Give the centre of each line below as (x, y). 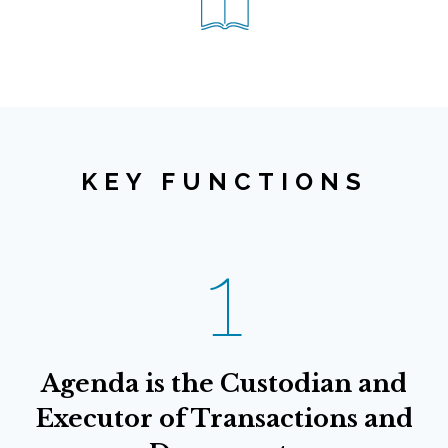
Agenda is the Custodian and (224, 383)
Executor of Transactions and (224, 418)
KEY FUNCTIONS (224, 181)
